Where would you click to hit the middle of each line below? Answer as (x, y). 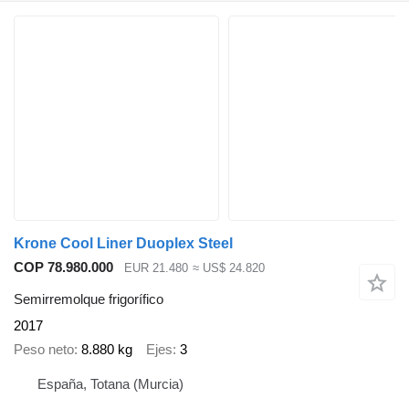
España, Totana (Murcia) (110, 383)
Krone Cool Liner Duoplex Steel (123, 244)
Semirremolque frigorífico (89, 299)
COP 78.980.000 (63, 267)
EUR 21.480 (156, 268)
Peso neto (44, 350)
